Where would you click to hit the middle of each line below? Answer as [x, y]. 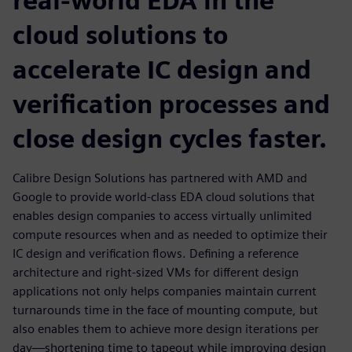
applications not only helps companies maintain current [165, 291]
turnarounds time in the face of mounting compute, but [165, 310]
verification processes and [171, 104]
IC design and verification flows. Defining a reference [156, 253]
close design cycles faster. [170, 139]
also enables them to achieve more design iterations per [166, 329]
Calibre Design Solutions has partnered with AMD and [160, 178]
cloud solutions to [120, 35]
